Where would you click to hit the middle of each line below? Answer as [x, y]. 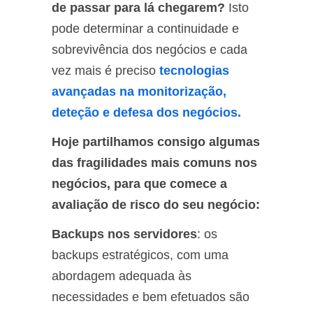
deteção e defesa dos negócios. [146, 112]
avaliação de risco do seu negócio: [156, 204]
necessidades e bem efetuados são [151, 297]
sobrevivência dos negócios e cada [150, 49]
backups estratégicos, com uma [140, 255]
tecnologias [194, 70]
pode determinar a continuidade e [145, 28]
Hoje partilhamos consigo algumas [156, 141]
